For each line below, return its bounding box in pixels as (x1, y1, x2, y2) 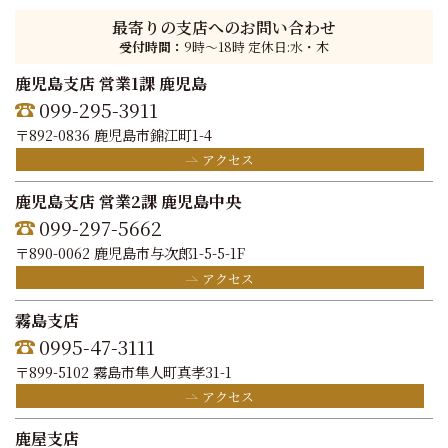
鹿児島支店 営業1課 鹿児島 (15, 72, 207, 95)
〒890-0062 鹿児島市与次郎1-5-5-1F (15, 242, 245, 264)
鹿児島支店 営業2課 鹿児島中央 (15, 190, 241, 214)
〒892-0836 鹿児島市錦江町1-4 (15, 124, 212, 145)
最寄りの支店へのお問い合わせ (112, 16, 336, 39)
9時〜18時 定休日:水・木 (184, 37, 329, 56)
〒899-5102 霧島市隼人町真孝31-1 (15, 360, 232, 382)
